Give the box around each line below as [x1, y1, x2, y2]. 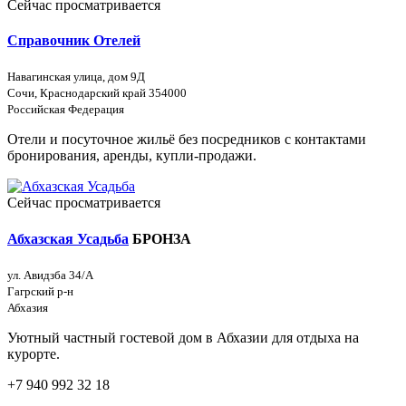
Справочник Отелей [7, 33, 140, 49]
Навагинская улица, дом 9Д [7, 70, 145, 84]
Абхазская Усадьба [7, 230, 129, 246]
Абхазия [7, 301, 48, 314]
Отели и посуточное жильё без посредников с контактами [7, 131, 366, 148]
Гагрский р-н [7, 285, 73, 298]
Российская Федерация [7, 102, 124, 117]
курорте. [7, 346, 60, 362]
